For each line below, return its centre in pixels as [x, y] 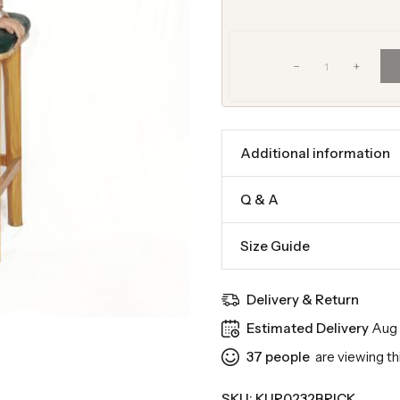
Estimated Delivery [309, 328]
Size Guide [275, 246]
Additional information [315, 153]
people [286, 357]
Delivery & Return [303, 300]
